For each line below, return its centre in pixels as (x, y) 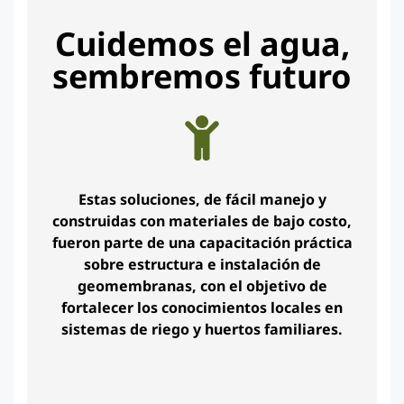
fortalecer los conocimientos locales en (202, 308)
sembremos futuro (202, 76)
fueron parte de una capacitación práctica (202, 243)
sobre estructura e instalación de (202, 264)
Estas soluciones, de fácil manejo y (202, 199)
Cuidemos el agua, (202, 44)
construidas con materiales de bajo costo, (202, 221)
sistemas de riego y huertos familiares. (202, 329)
